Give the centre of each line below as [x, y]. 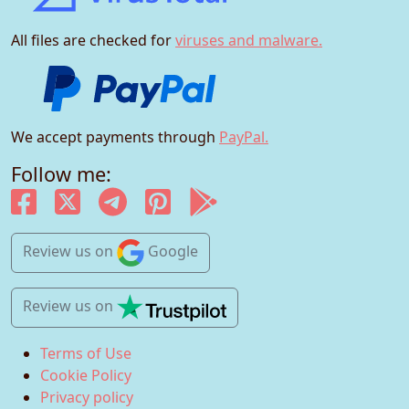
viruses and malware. [249, 41]
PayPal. [244, 137]
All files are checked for [93, 41]
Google [173, 252]
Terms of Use [86, 354]
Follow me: [61, 174]
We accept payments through [115, 137]
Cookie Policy [86, 376]
